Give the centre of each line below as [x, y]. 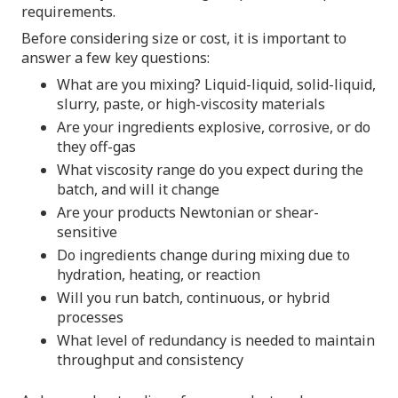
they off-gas [96, 146]
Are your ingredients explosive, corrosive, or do [214, 127]
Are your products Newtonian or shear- [188, 212]
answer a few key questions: [115, 57]
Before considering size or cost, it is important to [184, 38]
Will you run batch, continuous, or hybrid [193, 297]
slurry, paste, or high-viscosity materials [191, 103]
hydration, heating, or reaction [159, 274]
